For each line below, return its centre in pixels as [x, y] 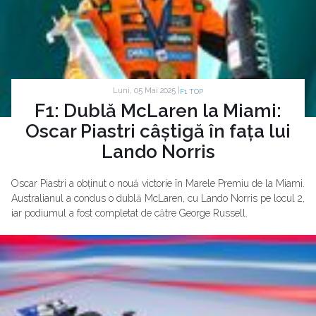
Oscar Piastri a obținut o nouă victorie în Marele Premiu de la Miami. [158, 183]
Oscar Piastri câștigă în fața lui [158, 131]
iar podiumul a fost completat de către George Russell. [129, 213]
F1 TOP [192, 91]
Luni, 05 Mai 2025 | [146, 91]
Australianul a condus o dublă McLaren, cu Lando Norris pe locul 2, [158, 198]
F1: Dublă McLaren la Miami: [158, 110]
